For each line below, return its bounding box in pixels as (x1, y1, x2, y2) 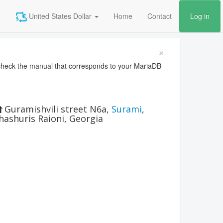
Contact (147, 11, 172, 21)
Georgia (69, 112, 103, 124)
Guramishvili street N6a (4, 103, 107, 115)
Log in (190, 11, 210, 21)
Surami (111, 103, 142, 115)
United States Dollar (27, 11, 92, 21)
